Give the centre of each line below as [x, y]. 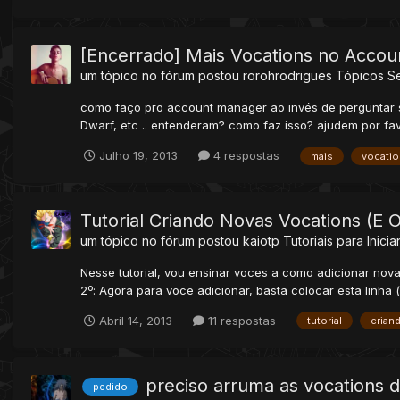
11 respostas [240, 320]
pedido [110, 387]
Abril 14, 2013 [136, 320]
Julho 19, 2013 [138, 155]
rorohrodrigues [287, 76]
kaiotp [261, 240]
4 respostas [245, 155]
